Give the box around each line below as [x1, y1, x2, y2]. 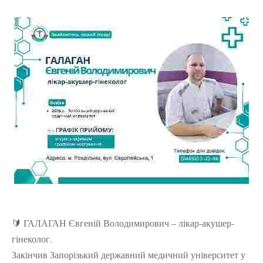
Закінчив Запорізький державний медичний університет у [12, 248, 245, 261]
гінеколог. [12, 232, 52, 245]
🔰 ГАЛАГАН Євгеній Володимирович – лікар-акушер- [12, 217, 234, 230]
